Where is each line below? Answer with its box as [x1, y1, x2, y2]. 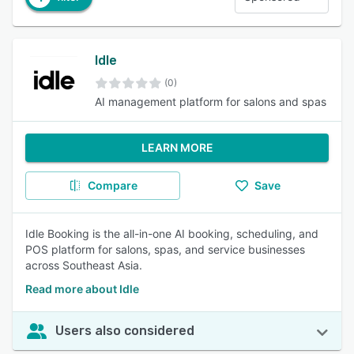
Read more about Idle [25, 282, 139, 296]
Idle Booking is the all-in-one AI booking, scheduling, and [25, 227, 318, 240]
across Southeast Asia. [25, 258, 142, 272]
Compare [87, 179, 137, 192]
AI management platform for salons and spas [95, 95, 326, 108]
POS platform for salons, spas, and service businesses [25, 243, 305, 256]
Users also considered [55, 323, 194, 338]
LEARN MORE [141, 141, 213, 154]
